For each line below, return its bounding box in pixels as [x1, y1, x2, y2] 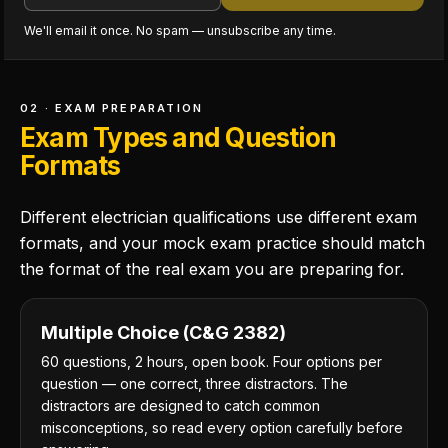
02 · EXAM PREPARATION [20, 101, 204, 115]
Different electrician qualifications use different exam [20, 207, 417, 227]
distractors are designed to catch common [41, 397, 320, 414]
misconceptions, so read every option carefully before [41, 419, 403, 436]
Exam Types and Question [20, 122, 337, 153]
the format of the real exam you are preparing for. [20, 259, 404, 279]
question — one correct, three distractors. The [41, 375, 348, 392]
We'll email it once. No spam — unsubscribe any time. [24, 23, 336, 38]
